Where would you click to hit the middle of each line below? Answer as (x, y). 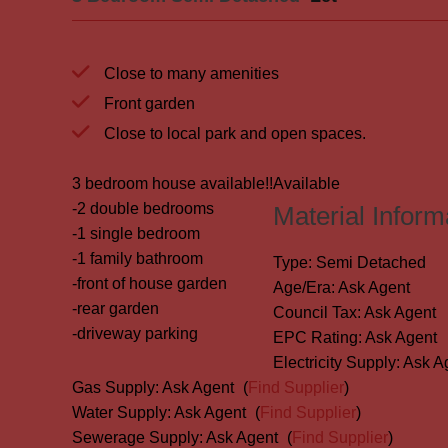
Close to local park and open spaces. (233, 133)
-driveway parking (135, 333)
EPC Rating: (317, 337)
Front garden (147, 103)
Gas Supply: (115, 387)
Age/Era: (304, 287)
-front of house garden (149, 283)
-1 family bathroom (137, 258)
